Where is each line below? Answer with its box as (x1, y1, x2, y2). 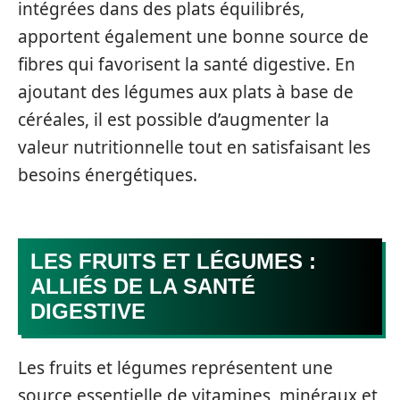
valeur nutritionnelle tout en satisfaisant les (18, 136, 371, 159)
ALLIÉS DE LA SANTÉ (30, 273, 255, 298)
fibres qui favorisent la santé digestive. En (18, 53, 355, 76)
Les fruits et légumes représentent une (18, 356, 333, 379)
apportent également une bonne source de (18, 25, 369, 48)
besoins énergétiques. (18, 163, 197, 187)
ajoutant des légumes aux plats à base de (18, 80, 354, 104)
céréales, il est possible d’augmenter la (18, 108, 329, 131)
